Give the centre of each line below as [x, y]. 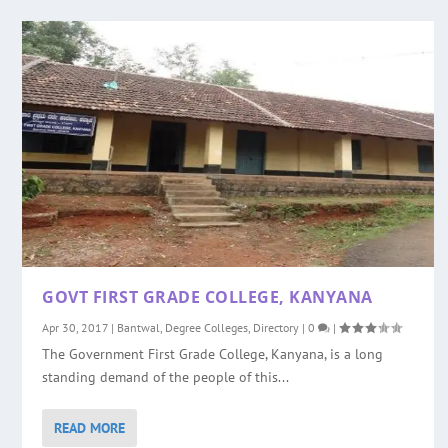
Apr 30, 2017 [75, 328]
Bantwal [139, 328]
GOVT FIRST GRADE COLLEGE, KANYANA [207, 297]
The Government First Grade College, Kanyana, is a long [213, 354]
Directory [276, 328]
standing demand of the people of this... [166, 377]
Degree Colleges [207, 328]
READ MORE [90, 428]
